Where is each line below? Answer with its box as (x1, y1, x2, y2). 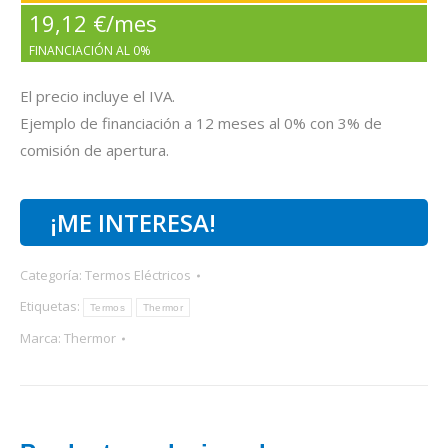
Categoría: (20, 266, 85, 285)
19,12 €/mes (29, 8, 157, 39)
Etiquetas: (20, 297, 83, 316)
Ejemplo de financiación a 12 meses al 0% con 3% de (20, 113, 382, 134)
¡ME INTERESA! (50, 206, 216, 240)
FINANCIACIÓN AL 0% (29, 42, 151, 60)
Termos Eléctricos (85, 266, 191, 285)
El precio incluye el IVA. (20, 86, 175, 107)
